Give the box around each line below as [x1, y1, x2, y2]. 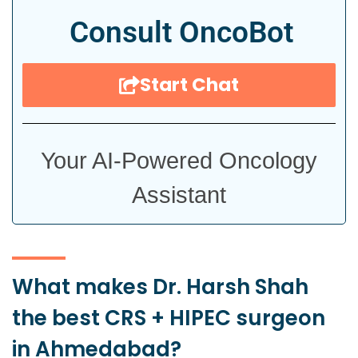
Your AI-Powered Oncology [41, 147, 317, 173]
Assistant [132, 181, 226, 208]
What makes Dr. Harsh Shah [12, 272, 308, 301]
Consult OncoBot [69, 14, 293, 50]
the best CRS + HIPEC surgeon [12, 303, 325, 332]
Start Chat [140, 71, 239, 97]
